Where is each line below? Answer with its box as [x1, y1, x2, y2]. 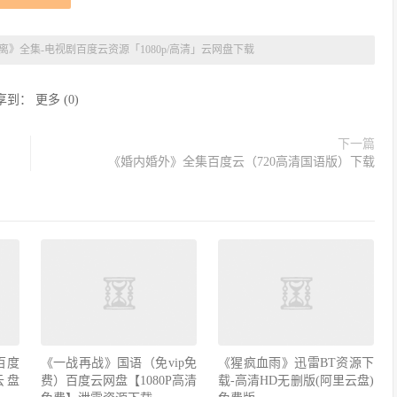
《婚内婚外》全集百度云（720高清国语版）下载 [108, 155, 375, 168]
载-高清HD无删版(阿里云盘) [217, 374, 375, 388]
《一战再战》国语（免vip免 [40, 356, 197, 370]
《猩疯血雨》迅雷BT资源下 [217, 356, 375, 370]
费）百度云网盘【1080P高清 [40, 374, 197, 388]
